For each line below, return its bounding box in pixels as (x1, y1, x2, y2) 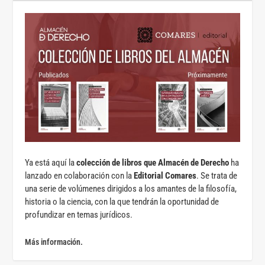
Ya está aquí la (25, 157, 77, 168)
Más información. (25, 237, 83, 247)
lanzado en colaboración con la (25, 170, 134, 181)
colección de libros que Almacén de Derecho (76, 157, 230, 168)
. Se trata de (196, 170, 238, 181)
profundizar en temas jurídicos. (25, 209, 133, 220)
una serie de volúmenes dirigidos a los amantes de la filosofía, (25, 183, 237, 194)
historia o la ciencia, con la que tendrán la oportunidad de (25, 196, 219, 207)
